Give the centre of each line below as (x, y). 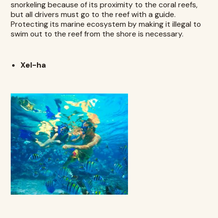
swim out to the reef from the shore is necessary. (97, 34)
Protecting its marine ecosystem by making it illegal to (106, 24)
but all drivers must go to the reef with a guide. (93, 15)
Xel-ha (33, 65)
